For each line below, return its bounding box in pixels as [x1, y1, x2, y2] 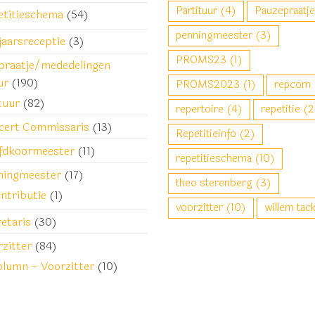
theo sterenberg [176, 175, 252, 191]
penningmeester [176, 27, 252, 44]
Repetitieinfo [176, 126, 236, 142]
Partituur [176, 3, 217, 19]
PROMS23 [176, 52, 226, 68]
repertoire [176, 101, 224, 117]
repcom [274, 77, 311, 93]
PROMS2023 [176, 77, 240, 93]
